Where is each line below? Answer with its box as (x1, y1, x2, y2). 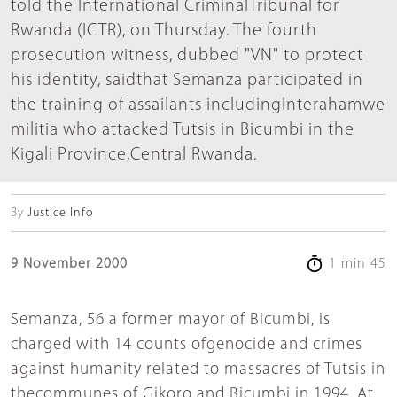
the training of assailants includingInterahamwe (11, 97, 385, 115)
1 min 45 (324, 257, 386, 272)
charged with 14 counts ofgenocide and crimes (11, 337, 362, 354)
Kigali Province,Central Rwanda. (11, 146, 257, 165)
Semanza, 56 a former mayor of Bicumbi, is (11, 312, 331, 330)
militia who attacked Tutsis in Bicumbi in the (11, 121, 354, 140)
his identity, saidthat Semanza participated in (11, 72, 363, 90)
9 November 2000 (11, 257, 128, 272)
